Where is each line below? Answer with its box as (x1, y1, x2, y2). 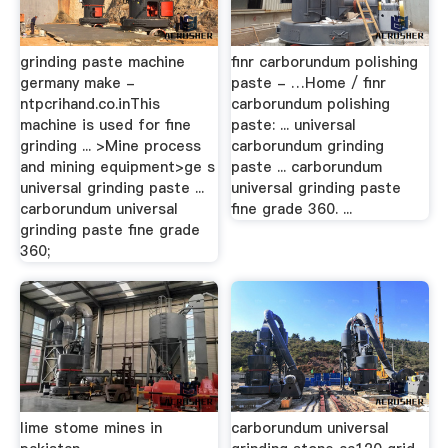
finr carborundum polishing (231, 51, 419, 72)
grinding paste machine (19, 51, 185, 72)
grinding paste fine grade (19, 219, 200, 240)
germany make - (19, 72, 135, 93)
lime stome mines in (19, 418, 162, 438)
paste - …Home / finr (231, 72, 387, 93)
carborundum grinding (231, 135, 385, 156)
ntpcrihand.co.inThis (19, 93, 160, 114)
